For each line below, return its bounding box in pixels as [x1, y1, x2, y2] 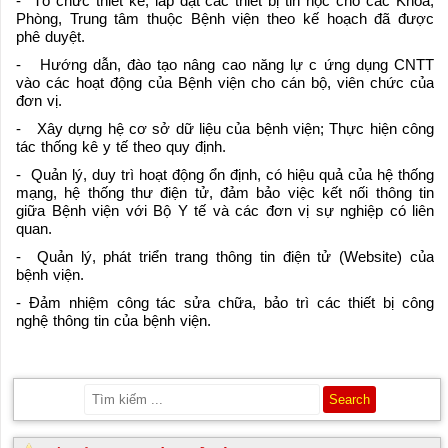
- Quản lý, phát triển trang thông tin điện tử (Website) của [16, 247, 434, 265]
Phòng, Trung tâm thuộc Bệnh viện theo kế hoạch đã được [16, 9, 434, 27]
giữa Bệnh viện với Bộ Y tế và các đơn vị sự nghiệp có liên [16, 201, 434, 219]
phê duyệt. [16, 27, 85, 45]
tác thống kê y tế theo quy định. [16, 137, 226, 155]
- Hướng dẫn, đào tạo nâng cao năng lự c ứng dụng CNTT [16, 55, 434, 73]
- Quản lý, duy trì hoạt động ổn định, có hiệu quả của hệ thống [16, 165, 434, 183]
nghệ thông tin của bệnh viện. [16, 311, 211, 329]
